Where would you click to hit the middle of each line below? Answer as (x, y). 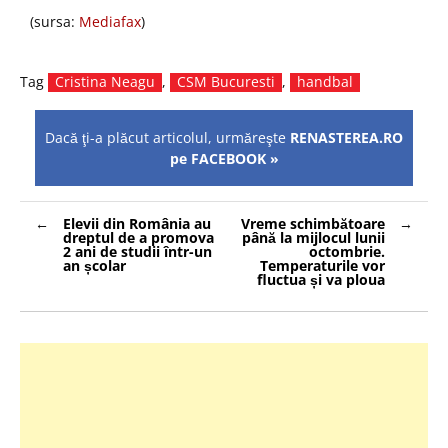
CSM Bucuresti (226, 82)
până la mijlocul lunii (313, 237)
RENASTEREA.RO (346, 137)
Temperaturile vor (322, 265)
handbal (325, 82)
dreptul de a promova (138, 237)
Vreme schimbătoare (313, 223)
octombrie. (347, 251)
